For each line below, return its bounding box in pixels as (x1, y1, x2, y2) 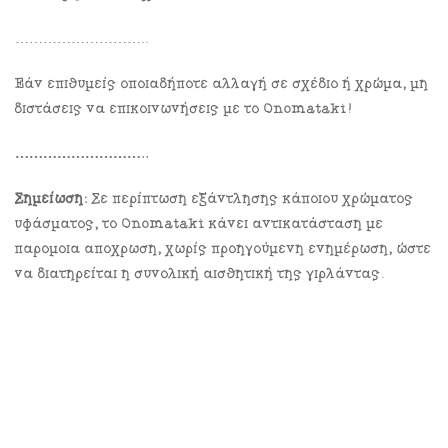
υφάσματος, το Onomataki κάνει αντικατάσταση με (15, 216, 384, 233)
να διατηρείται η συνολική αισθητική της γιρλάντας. (15, 266, 385, 283)
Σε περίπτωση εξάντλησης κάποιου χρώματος (88, 191, 414, 208)
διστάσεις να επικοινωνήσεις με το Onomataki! (15, 101, 352, 118)
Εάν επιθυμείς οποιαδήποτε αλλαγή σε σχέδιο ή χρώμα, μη (15, 76, 429, 93)
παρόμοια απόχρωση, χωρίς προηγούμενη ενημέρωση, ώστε (15, 241, 432, 258)
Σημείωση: (15, 191, 88, 208)
